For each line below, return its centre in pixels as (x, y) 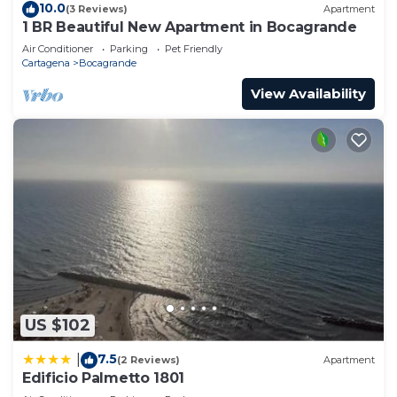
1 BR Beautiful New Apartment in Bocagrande (190, 27)
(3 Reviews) (97, 9)
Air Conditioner (58, 48)
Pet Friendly (194, 48)
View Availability (308, 93)
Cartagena (46, 62)
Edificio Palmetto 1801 (103, 378)
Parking (129, 48)
